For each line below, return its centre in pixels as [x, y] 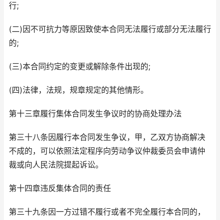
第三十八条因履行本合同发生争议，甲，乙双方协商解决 [107, 137]
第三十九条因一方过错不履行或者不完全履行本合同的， [107, 212]
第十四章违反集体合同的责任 [60, 189]
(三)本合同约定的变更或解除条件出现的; [80, 67]
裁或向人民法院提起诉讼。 [56, 165]
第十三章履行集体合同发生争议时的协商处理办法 [95, 114]
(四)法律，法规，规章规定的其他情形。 [79, 90]
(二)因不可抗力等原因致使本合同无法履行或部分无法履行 [110, 29]
